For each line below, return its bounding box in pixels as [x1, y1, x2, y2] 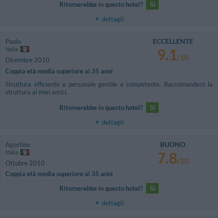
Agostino [5, 140, 30, 148]
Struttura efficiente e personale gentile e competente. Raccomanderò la [5, 80, 213, 88]
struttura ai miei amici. [5, 88, 68, 96]
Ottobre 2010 [5, 159, 45, 167]
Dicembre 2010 [5, 56, 50, 64]
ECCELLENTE [152, 37, 193, 46]
